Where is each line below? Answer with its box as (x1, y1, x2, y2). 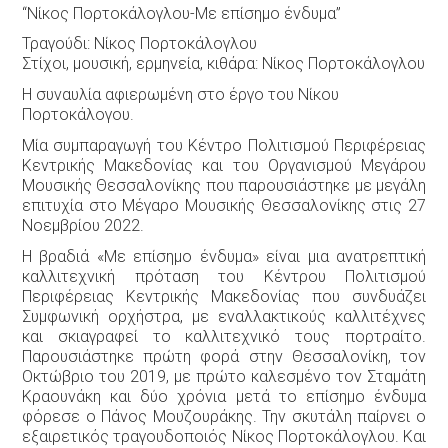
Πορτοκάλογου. (22, 105, 134, 125)
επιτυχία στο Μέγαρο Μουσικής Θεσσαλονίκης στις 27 (22, 195, 426, 215)
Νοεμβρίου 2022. (22, 215, 144, 235)
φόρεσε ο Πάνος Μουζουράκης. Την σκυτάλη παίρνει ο (22, 406, 426, 426)
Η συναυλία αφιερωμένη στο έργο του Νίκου (22, 85, 339, 105)
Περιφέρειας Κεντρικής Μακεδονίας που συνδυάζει (22, 286, 426, 306)
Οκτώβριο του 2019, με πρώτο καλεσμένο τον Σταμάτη (22, 366, 426, 386)
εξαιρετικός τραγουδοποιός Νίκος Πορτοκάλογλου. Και (22, 426, 426, 446)
